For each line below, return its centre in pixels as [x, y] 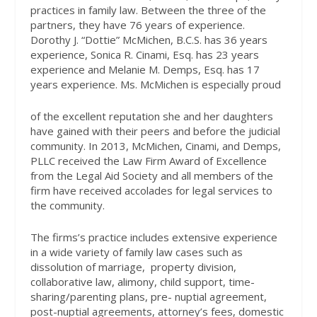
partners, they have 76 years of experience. [137, 24]
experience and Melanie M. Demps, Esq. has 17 [145, 69]
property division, [193, 266]
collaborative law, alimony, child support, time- [142, 281]
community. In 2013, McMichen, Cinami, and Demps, [155, 145]
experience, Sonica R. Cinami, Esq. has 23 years [144, 54]
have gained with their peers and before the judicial [155, 131]
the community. [67, 205]
